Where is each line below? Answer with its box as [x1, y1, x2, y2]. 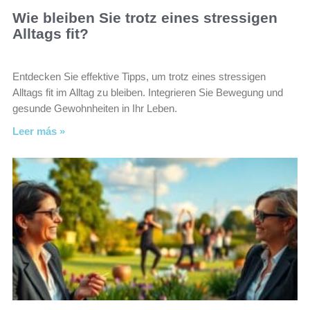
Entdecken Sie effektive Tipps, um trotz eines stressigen [12, 71, 266, 82]
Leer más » [12, 125, 65, 137]
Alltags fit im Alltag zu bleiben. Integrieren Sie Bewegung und [12, 86, 283, 98]
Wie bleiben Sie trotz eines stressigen [12, 10, 277, 26]
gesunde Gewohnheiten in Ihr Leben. [12, 102, 177, 114]
